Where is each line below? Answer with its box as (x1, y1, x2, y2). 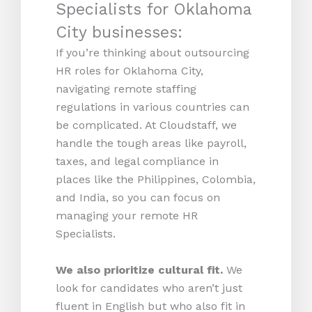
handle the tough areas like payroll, (56, 136, 247, 150)
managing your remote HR (56, 209, 198, 223)
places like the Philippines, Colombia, (56, 173, 256, 187)
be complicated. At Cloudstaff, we (56, 118, 237, 132)
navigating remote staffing (56, 82, 196, 96)
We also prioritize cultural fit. (56, 263, 226, 276)
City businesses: (56, 23, 182, 42)
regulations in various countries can (56, 100, 249, 114)
